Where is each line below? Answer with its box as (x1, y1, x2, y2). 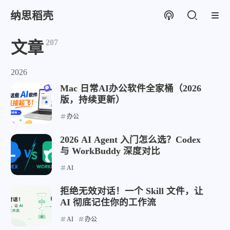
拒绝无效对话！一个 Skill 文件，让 (60, 186, 203, 196)
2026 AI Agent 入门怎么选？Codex (60, 135, 201, 145)
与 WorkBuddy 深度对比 (60, 146, 160, 156)
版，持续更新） (60, 94, 125, 105)
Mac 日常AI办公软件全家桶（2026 (60, 83, 201, 93)
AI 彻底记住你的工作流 (60, 197, 156, 207)
